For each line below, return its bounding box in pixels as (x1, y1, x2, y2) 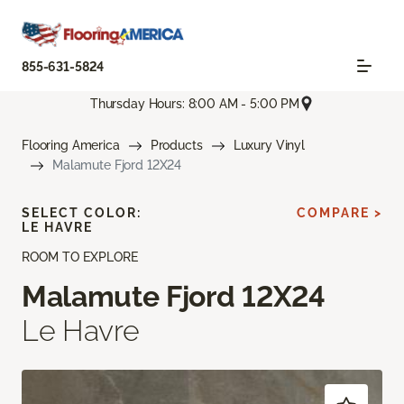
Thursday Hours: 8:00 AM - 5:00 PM (89, 96, 300, 111)
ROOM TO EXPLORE (22, 250, 138, 265)
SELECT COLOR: (22, 206, 142, 221)
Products (150, 138, 203, 153)
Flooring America (22, 138, 120, 153)
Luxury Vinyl (233, 138, 305, 153)
